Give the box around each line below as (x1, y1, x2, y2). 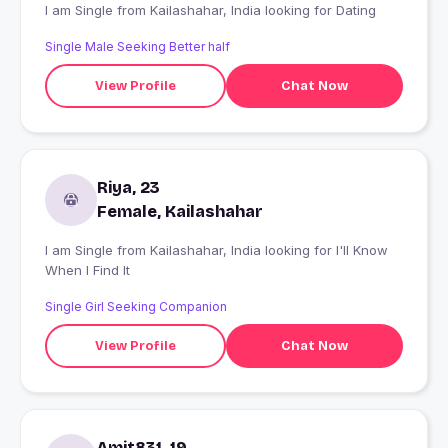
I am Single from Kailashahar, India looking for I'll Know (45, 242, 117, 259)
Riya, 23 (97, 178, 160, 198)
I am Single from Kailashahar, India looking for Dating (150, 2, 376, 19)
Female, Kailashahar (97, 202, 263, 222)
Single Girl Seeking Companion (45, 299, 227, 315)
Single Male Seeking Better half (45, 39, 230, 55)
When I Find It (45, 262, 130, 279)
